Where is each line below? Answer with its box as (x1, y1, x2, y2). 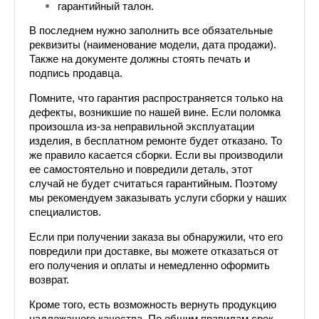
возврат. (29, 274, 69, 286)
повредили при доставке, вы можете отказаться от (29, 246, 278, 257)
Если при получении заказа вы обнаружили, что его (29, 231, 283, 243)
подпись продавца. (29, 68, 122, 79)
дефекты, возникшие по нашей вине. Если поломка (29, 107, 281, 118)
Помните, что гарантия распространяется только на (29, 93, 283, 104)
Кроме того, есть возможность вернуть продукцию (29, 299, 276, 310)
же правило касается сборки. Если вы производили (29, 150, 283, 161)
